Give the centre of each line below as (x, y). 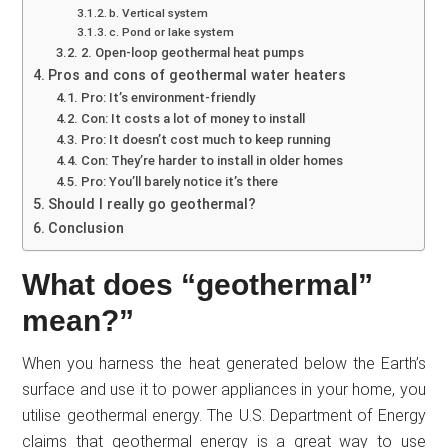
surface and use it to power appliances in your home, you (224, 389)
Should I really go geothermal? (152, 204)
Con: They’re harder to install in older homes (211, 160)
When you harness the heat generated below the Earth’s (224, 363)
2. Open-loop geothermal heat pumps (192, 52)
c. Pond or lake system (172, 32)
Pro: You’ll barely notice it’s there (179, 181)
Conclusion (86, 228)
